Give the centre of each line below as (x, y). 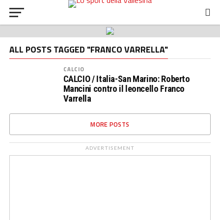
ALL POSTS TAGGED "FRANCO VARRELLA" (88, 49)
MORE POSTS (110, 124)
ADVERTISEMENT (110, 148)
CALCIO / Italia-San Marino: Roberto (126, 79)
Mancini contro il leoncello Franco (124, 89)
